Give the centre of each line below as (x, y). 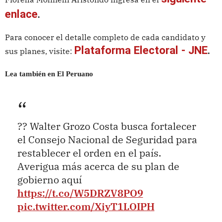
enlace (21, 14)
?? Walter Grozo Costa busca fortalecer (107, 126)
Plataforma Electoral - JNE (141, 50)
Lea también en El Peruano (49, 74)
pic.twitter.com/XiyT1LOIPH (86, 206)
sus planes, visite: (39, 51)
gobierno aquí (49, 179)
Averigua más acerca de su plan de (98, 166)
